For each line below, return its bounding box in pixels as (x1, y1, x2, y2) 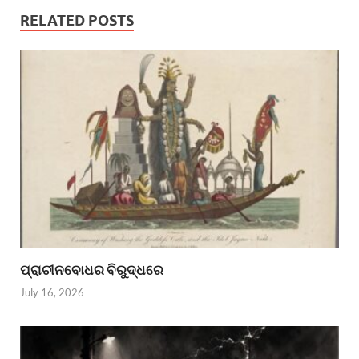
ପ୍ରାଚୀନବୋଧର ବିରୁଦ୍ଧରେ (20, 260, 163, 278)
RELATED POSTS (20, 11, 134, 29)
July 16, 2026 (20, 286, 84, 300)
